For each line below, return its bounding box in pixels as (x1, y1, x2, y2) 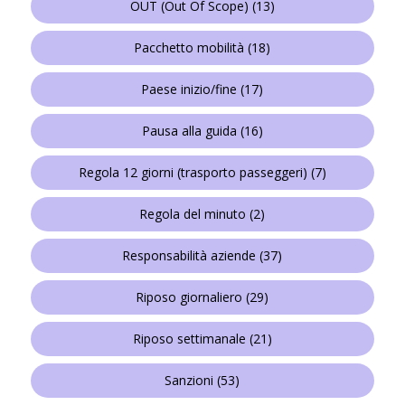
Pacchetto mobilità (134, 39, 245, 57)
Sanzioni (165, 372, 214, 390)
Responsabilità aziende (122, 247, 257, 265)
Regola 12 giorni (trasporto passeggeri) (78, 164, 307, 182)
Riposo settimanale (132, 330, 246, 348)
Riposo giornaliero (136, 288, 243, 306)
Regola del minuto (139, 205, 247, 223)
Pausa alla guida (141, 122, 237, 140)
